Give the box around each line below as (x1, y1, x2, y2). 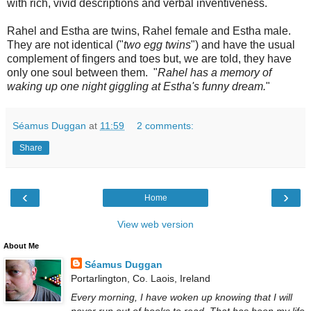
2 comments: (137, 119, 194, 131)
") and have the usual (191, 38, 295, 51)
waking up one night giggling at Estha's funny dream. (7, 80, 266, 92)
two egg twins (124, 38, 191, 51)
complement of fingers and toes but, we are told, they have (7, 52, 292, 65)
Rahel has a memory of (158, 66, 271, 78)
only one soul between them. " (7, 66, 158, 78)
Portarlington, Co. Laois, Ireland (70, 272, 210, 284)
